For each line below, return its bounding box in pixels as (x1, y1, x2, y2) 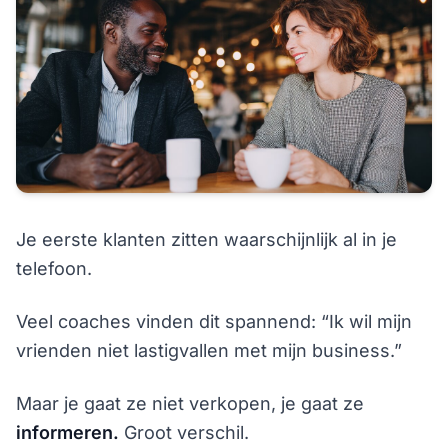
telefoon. (16, 258, 92, 279)
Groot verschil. (119, 422, 249, 443)
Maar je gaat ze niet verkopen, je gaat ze (16, 393, 364, 414)
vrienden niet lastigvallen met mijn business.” (16, 340, 402, 361)
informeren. (16, 422, 119, 443)
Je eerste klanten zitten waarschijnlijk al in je (16, 229, 397, 250)
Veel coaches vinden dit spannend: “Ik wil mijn (16, 311, 412, 332)
